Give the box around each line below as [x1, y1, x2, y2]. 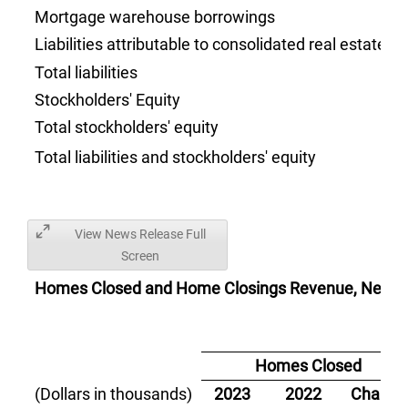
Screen [120, 249, 159, 263]
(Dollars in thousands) [35, 384, 193, 403]
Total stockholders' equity [35, 117, 219, 137]
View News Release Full [74, 227, 206, 241]
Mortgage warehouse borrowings [35, 7, 276, 26]
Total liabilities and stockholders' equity [35, 148, 317, 167]
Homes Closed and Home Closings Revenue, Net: [35, 279, 392, 298]
